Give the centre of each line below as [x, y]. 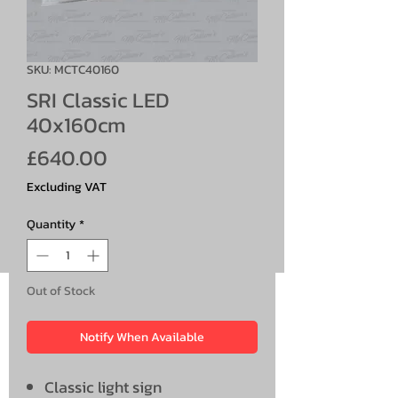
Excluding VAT [67, 187]
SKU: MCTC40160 [73, 69]
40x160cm [76, 124]
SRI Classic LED [98, 99]
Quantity [51, 224]
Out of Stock [61, 291]
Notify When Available [142, 337]
